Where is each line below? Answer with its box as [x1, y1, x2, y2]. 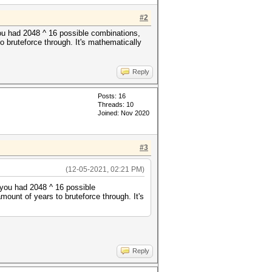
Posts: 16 [98, 92, 126, 100]
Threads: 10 [98, 101, 134, 108]
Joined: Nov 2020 [98, 109, 149, 117]
